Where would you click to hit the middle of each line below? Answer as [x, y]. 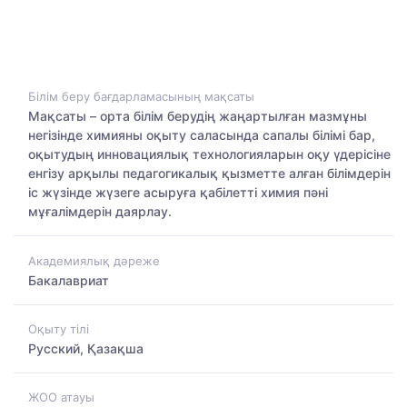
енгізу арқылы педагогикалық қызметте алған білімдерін [209, 174]
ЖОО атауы [61, 397]
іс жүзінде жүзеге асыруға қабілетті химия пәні [178, 193]
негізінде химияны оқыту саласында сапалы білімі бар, [202, 135]
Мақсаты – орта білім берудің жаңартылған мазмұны [198, 116]
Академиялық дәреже [94, 260]
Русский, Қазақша [86, 348]
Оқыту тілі [59, 328]
